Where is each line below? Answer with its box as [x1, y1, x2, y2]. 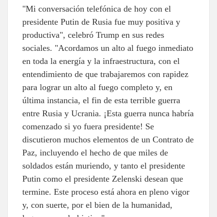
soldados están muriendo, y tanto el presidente [22, 160, 185, 170]
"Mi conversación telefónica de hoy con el [22, 3, 171, 14]
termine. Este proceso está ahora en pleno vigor [22, 186, 189, 197]
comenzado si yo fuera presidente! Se [22, 121, 154, 131]
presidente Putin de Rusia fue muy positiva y [22, 16, 180, 27]
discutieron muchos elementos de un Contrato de [22, 134, 194, 144]
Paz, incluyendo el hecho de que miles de [22, 147, 168, 157]
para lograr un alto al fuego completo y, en [22, 82, 172, 92]
